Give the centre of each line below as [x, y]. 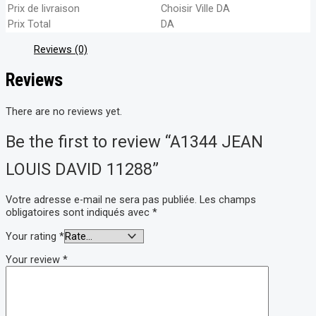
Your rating [32, 236]
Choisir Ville [189, 8]
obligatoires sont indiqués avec [79, 213]
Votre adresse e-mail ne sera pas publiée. [101, 200]
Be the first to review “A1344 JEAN [134, 141]
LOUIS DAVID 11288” [82, 169]
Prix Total [29, 24]
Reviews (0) [61, 49]
